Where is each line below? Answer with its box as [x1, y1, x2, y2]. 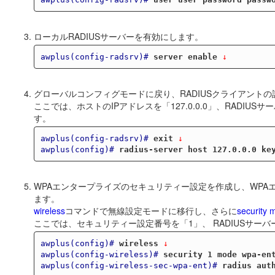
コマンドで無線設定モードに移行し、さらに [65, 204, 237, 217]
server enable [153, 52, 217, 61]
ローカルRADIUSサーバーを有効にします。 [34, 30, 203, 43]
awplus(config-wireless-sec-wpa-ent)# [40, 260, 217, 270]
